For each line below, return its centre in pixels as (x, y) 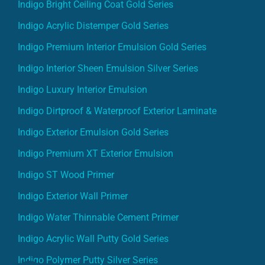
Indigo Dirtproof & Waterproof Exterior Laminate (117, 111)
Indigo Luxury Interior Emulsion (83, 89)
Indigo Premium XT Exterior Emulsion (96, 153)
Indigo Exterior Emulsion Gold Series (93, 132)
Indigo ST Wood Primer (66, 174)
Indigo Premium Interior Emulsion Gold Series (112, 47)
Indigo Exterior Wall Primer (73, 196)
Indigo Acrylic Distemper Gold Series (93, 25)
